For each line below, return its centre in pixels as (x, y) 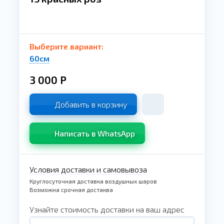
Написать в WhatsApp (95, 133)
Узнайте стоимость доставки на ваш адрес (107, 209)
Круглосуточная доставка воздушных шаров (93, 181)
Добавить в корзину (91, 104)
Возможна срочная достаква (71, 189)
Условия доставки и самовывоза (88, 169)
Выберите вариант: (66, 46)
